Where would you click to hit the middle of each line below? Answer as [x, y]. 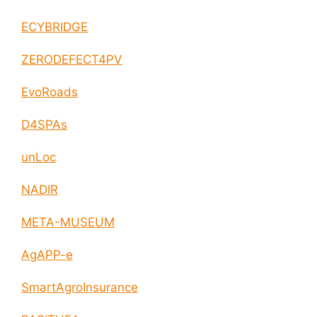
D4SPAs [44, 125]
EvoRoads [50, 92]
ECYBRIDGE [54, 27]
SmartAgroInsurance [80, 288]
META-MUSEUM [68, 223]
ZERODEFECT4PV [72, 60]
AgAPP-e [47, 255]
